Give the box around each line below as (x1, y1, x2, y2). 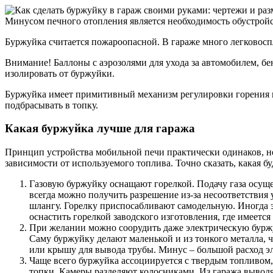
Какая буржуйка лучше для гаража (5, 122, 195, 135)
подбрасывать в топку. (5, 99, 98, 110)
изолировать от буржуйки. (5, 68, 115, 79)
